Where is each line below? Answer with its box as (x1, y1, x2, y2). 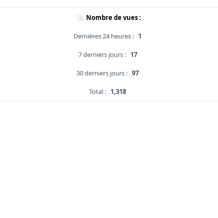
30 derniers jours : (76, 69, 127, 78)
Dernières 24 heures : (73, 32, 134, 41)
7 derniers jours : (78, 50, 126, 59)
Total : (89, 87, 106, 96)
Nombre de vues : (86, 13, 141, 22)
